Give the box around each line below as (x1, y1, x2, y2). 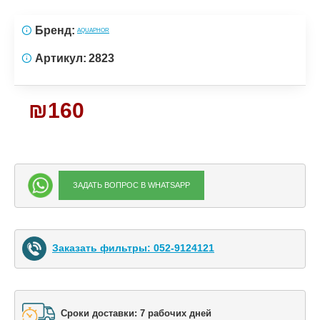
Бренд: (35, 24, 75, 36)
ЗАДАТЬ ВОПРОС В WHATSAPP (72, 181, 190, 189)
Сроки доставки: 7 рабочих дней (60, 307, 211, 319)
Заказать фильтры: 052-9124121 (52, 241, 214, 254)
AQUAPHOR (77, 26, 109, 34)
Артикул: (35, 51, 86, 64)
